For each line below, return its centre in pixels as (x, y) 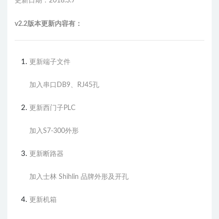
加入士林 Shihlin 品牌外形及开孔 (79, 177)
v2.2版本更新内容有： (48, 24)
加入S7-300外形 (54, 131)
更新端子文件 (50, 62)
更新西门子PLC (52, 108)
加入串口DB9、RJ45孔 (64, 85)
